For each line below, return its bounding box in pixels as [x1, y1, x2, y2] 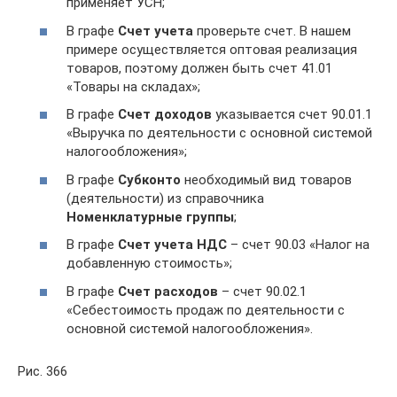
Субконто [118, 171, 181, 188]
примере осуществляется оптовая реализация [66, 41, 357, 58]
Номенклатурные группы [66, 208, 234, 225]
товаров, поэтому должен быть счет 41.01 [66, 59, 332, 76]
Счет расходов [118, 283, 218, 300]
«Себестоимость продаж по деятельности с [66, 301, 345, 318]
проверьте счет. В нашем [193, 22, 351, 39]
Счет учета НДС [118, 237, 227, 253]
